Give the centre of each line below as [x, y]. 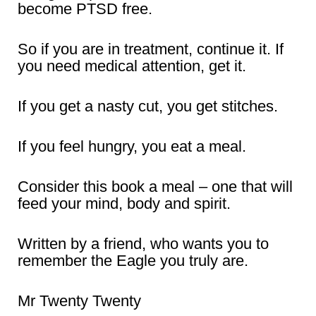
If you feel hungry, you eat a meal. [132, 146]
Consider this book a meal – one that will [155, 186]
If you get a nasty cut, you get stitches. [148, 106]
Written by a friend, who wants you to [143, 243]
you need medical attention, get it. [132, 66]
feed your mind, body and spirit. [124, 203]
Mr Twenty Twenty [79, 300]
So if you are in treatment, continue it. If [151, 49]
